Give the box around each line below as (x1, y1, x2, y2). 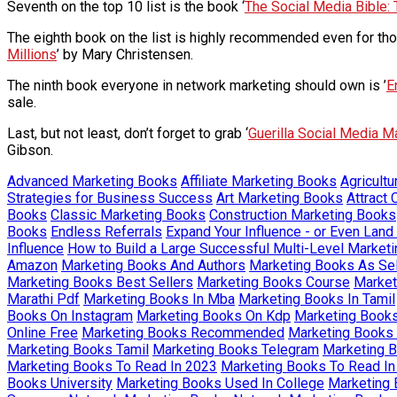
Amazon (7, 256, 58, 274)
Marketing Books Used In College (116, 374, 324, 392)
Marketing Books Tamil (7, 340, 149, 358)
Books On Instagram (7, 307, 133, 324)
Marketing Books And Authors (61, 256, 245, 274)
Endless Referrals (51, 222, 162, 240)
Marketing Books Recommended (82, 323, 284, 341)
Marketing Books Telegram (152, 340, 319, 358)
